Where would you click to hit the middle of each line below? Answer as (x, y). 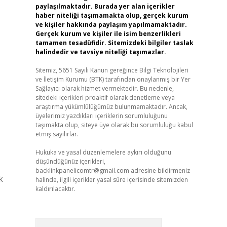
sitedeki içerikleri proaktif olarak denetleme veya (105, 98)
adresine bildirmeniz (159, 171)
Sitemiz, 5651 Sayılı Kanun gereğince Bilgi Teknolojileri (112, 70)
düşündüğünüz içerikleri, (70, 161)
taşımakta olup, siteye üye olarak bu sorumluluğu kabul (114, 125)
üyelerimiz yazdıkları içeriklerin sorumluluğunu (101, 116)
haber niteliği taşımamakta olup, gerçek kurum (112, 15)
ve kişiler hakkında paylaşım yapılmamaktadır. (111, 25)
